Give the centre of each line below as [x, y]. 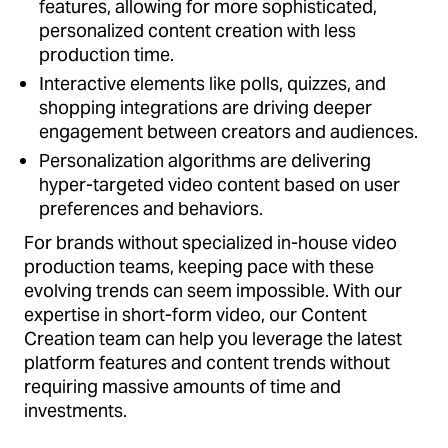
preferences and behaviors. [151, 208]
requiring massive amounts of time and [182, 386]
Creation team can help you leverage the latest [213, 338]
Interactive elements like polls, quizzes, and [212, 83]
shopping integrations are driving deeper [205, 107]
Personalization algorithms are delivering [205, 160]
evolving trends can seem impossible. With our [213, 290]
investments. [75, 410]
